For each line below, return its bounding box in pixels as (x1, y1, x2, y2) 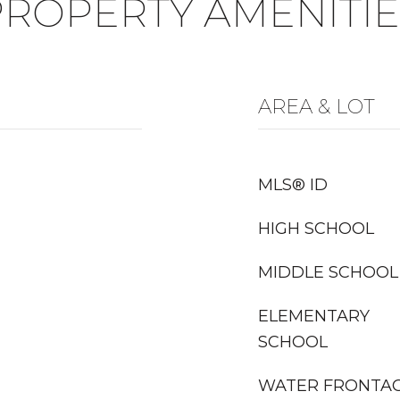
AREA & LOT (258, 95, 375, 119)
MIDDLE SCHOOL (258, 262, 398, 282)
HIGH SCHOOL (258, 219, 374, 238)
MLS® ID (258, 175, 328, 195)
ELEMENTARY (258, 306, 370, 326)
